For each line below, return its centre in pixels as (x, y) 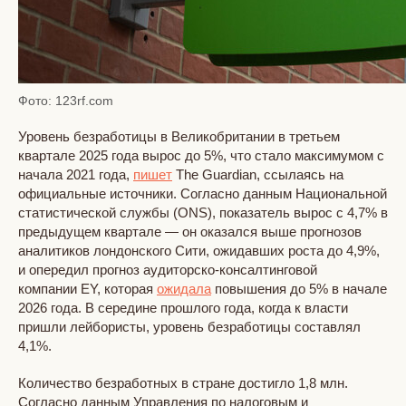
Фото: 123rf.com (66, 100)
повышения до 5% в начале (299, 288)
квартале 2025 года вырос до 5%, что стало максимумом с (201, 155)
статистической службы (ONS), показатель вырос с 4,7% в (203, 212)
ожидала (184, 288)
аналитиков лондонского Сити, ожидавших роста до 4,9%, (199, 250)
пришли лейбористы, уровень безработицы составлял (189, 326)
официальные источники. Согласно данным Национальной (203, 193)
